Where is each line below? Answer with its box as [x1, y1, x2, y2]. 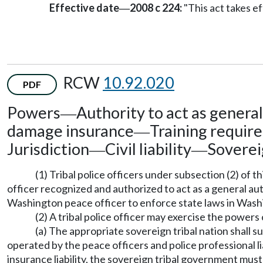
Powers [7, 102, 60, 122]
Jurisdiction [7, 139, 89, 159]
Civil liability [105, 139, 191, 159]
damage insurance [7, 120, 134, 140]
